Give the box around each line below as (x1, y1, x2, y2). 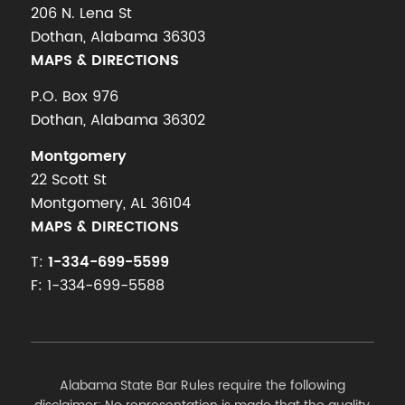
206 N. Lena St (30, 2, 132, 26)
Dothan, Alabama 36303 (30, 25, 205, 50)
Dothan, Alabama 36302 (30, 108, 205, 133)
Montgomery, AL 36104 (30, 191, 191, 215)
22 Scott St (30, 167, 107, 192)
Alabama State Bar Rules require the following (59, 374, 345, 396)
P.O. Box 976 (30, 85, 118, 109)
